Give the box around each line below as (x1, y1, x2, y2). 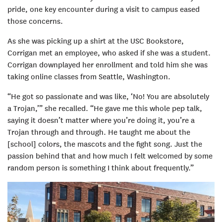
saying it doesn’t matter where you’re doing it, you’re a (7, 115, 195, 125)
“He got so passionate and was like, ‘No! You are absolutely (7, 92, 209, 101)
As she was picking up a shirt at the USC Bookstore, (7, 36, 184, 46)
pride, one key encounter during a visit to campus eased (7, 4, 200, 14)
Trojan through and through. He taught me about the (7, 127, 190, 137)
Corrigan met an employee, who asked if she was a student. (7, 48, 211, 57)
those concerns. (7, 16, 63, 26)
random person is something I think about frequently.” (7, 163, 194, 172)
